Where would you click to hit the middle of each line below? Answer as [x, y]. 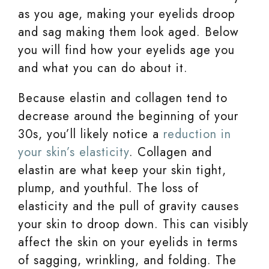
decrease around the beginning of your [128, 116]
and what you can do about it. [103, 68]
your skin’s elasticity [74, 153]
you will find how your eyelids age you [126, 50]
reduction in [197, 134]
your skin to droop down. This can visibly [133, 225]
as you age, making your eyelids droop [127, 14]
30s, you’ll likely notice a [91, 134]
